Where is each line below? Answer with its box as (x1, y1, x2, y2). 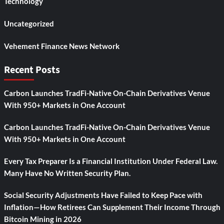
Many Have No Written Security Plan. (3, 168, 130, 178)
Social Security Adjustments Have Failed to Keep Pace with (3, 190, 202, 200)
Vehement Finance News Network (3, 41, 119, 51)
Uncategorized (3, 19, 54, 28)
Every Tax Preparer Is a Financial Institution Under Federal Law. (3, 156, 217, 166)
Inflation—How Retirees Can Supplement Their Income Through (3, 202, 220, 212)
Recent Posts (3, 63, 60, 77)
